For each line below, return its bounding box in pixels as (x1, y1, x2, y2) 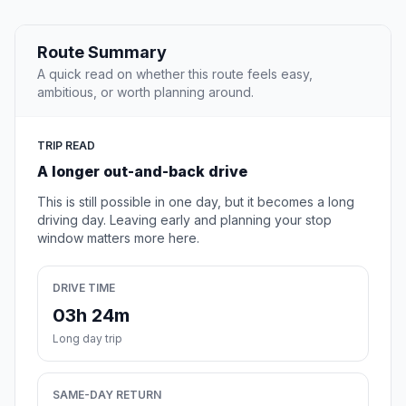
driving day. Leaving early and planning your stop (37, 212, 332, 228)
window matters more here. (37, 230, 199, 246)
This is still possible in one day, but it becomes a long (37, 194, 354, 210)
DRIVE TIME (53, 281, 115, 295)
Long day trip (53, 332, 122, 346)
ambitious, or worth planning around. (37, 84, 254, 101)
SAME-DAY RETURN (53, 388, 161, 402)
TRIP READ (37, 139, 95, 153)
